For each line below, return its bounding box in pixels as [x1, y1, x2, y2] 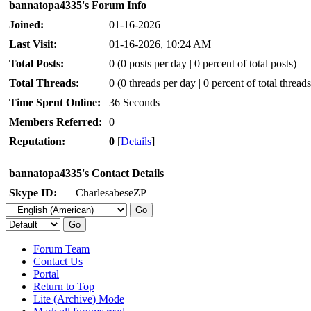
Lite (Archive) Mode [33, 293, 124, 305]
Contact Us [33, 255, 83, 268]
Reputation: [9, 135, 65, 148]
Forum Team [33, 243, 90, 255]
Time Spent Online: [9, 96, 101, 109]
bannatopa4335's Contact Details [9, 167, 164, 180]
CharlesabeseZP [76, 187, 146, 199]
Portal [33, 268, 59, 280]
